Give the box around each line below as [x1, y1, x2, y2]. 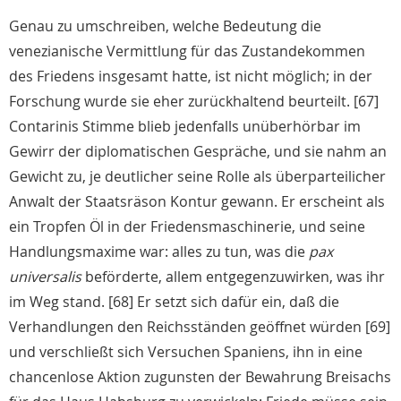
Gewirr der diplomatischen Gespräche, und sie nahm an [9, 141, 387, 162]
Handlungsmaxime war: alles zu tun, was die [9, 242, 309, 262]
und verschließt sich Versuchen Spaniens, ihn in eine [9, 342, 363, 363]
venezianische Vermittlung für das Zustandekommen [9, 41, 365, 62]
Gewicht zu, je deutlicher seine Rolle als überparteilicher [9, 166, 386, 187]
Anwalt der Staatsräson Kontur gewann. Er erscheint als [9, 192, 385, 212]
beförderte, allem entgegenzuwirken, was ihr [81, 267, 385, 287]
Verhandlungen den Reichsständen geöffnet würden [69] [9, 317, 390, 337]
